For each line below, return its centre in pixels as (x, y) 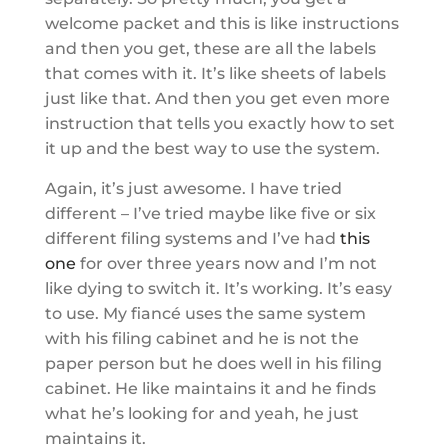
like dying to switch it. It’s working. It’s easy (218, 288)
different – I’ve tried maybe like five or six (210, 213)
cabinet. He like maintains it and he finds (210, 388)
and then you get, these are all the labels (210, 48)
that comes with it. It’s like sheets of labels (215, 73)
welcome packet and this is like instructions (221, 23)
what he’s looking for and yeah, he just (201, 413)
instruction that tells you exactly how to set (219, 123)
